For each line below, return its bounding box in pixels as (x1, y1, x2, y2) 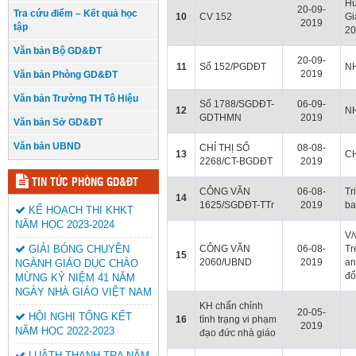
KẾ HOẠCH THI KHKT (25, 203, 133, 216)
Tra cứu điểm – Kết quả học (14, 7, 137, 19)
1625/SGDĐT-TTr (199, 199, 274, 211)
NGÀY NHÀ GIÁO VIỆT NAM (15, 285, 152, 298)
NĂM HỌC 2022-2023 (15, 324, 114, 337)
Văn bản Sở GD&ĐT (14, 116, 103, 128)
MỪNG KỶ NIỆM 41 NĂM (15, 271, 135, 284)
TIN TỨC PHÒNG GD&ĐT (32, 176, 138, 188)
